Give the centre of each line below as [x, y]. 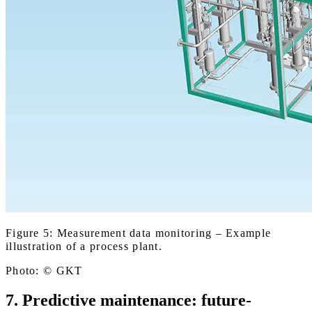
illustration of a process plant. [84, 246]
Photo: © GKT [44, 270]
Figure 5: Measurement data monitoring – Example [139, 233]
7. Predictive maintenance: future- [128, 300]
